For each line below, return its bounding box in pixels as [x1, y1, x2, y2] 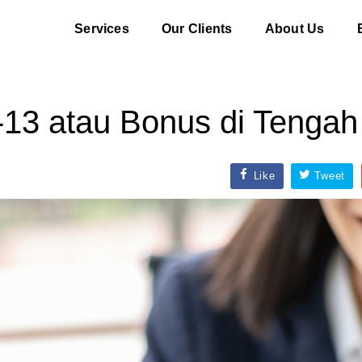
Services [74, 22, 129, 36]
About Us [264, 22, 325, 36]
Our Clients [161, 22, 233, 36]
